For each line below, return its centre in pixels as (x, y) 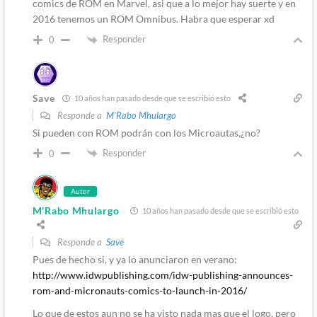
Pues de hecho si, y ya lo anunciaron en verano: (134, 260)
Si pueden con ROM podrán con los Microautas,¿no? (146, 132)
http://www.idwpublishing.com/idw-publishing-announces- (162, 275)
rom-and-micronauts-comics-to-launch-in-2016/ (139, 291)
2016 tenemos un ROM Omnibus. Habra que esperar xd (153, 18)
